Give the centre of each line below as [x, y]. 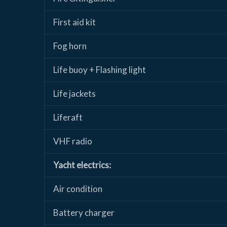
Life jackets [74, 94]
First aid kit [74, 22]
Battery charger [84, 213]
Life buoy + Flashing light [100, 70]
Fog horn [70, 46]
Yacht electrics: [82, 165]
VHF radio [73, 141]
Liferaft [68, 118]
